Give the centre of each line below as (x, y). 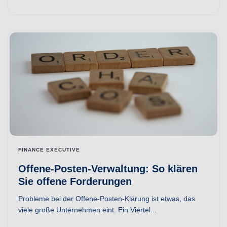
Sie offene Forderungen (75, 181)
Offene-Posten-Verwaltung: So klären (108, 169)
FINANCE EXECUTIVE (49, 150)
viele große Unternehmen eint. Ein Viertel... (87, 210)
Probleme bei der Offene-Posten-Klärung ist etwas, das (107, 199)
